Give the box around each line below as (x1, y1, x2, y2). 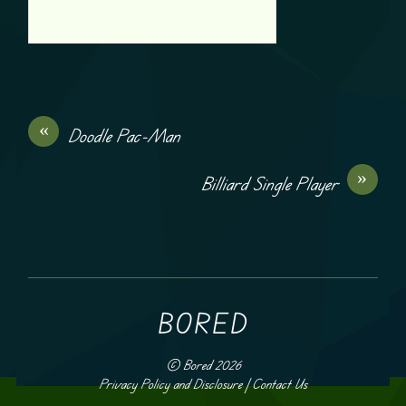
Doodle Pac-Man (68, 123, 181, 147)
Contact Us (252, 374, 307, 392)
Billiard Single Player (200, 171, 338, 195)
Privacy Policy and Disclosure (99, 374, 242, 392)
